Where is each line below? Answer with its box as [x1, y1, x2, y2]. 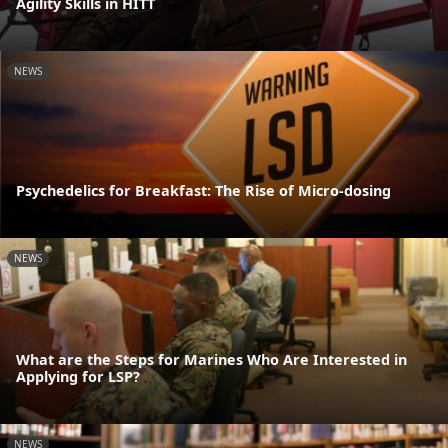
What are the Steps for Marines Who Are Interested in [16, 350, 407, 370]
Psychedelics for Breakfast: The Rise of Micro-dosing [16, 180, 391, 200]
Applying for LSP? [16, 367, 140, 387]
